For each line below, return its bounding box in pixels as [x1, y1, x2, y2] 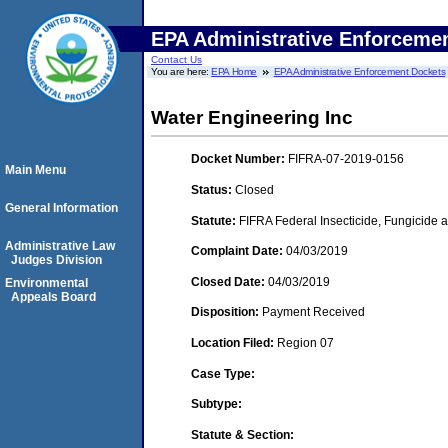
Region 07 [277, 335, 334, 350]
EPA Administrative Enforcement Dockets [273, 66, 446, 77]
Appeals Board [11, 290, 96, 304]
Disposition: [191, 305, 262, 320]
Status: [191, 182, 235, 197]
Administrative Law [5, 239, 115, 253]
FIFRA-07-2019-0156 [288, 152, 404, 167]
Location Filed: [191, 335, 277, 350]
